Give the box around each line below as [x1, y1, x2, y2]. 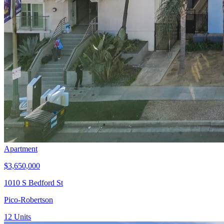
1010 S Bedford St [4, 178, 63, 187]
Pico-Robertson [4, 195, 53, 204]
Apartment [4, 144, 37, 153]
